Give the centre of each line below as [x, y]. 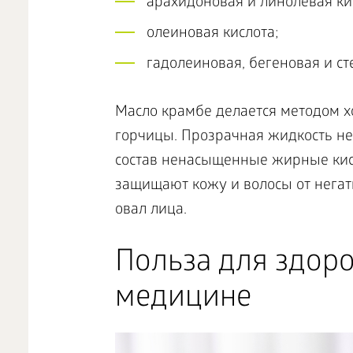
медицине [183, 300]
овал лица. [150, 211]
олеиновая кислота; [212, 34]
